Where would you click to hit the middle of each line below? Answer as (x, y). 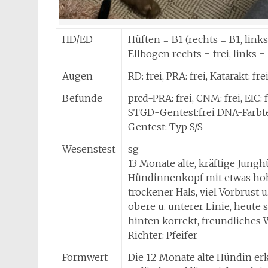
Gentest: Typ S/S (165, 127)
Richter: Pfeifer (163, 235)
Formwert (85, 258)
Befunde (82, 98)
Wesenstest (89, 149)
